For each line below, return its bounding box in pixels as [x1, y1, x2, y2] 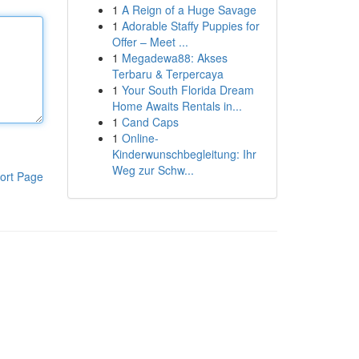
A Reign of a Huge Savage [121, 2, 256, 18]
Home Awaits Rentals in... [111, 98, 242, 114]
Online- [121, 130, 159, 146]
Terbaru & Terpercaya [111, 66, 224, 82]
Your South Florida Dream [121, 82, 254, 98]
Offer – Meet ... [111, 34, 188, 50]
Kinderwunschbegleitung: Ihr [111, 146, 256, 162]
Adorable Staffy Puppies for [121, 18, 260, 34]
